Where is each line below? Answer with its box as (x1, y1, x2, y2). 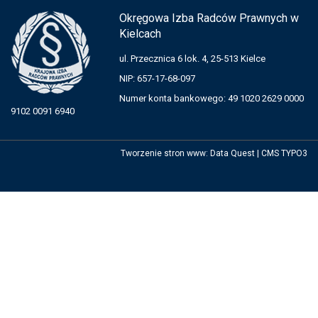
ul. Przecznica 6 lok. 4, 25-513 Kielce (119, 53, 265, 64)
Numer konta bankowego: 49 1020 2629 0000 (119, 93, 304, 104)
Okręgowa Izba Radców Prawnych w (119, 11, 299, 25)
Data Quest (210, 148, 255, 158)
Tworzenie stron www (121, 148, 206, 158)
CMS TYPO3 (261, 148, 307, 158)
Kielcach (119, 27, 161, 40)
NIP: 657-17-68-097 (119, 73, 195, 84)
